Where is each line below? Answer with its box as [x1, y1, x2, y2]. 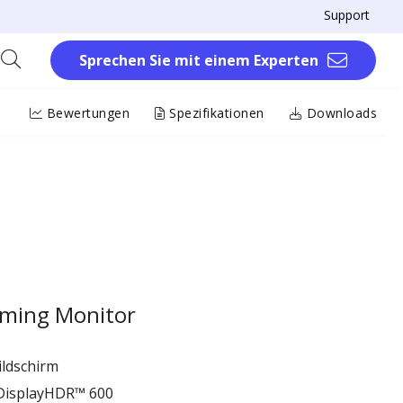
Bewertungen [42, 103, 130, 121]
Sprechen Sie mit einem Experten [79, 50, 318, 70]
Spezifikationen [165, 103, 264, 121]
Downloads [302, 103, 377, 121]
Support [324, 6, 370, 23]
